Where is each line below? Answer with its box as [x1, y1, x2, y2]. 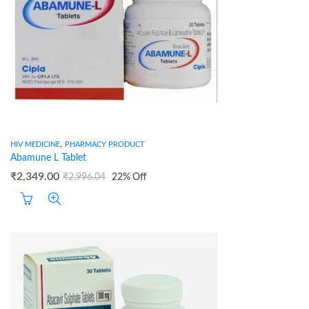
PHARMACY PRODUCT [65, 141, 145, 148]
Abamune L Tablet [10, 153, 86, 163]
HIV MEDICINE [10, 141, 60, 148]
